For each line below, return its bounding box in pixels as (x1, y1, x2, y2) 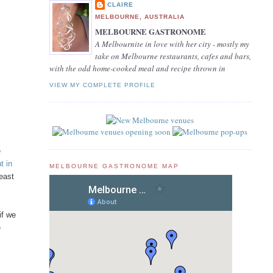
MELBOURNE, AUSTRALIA (94, 13, 185, 20)
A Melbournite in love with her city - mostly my (94, 38, 249, 49)
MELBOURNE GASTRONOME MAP (49, 162, 180, 169)
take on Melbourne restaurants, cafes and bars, (94, 51, 251, 62)
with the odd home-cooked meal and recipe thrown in (49, 63, 225, 74)
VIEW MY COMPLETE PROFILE (49, 81, 155, 88)
